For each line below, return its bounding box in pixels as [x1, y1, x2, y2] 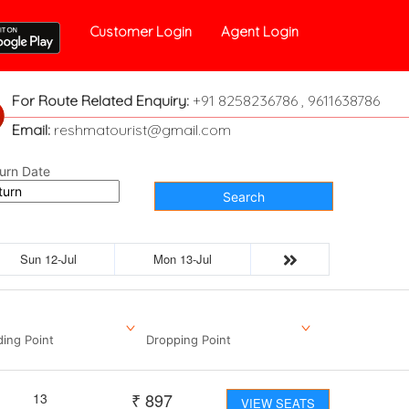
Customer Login [89, 23, 193, 40]
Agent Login [221, 23, 299, 40]
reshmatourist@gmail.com [49, 121, 231, 139]
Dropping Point [146, 332, 231, 347]
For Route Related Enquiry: [11, 91, 189, 110]
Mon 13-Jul [153, 250, 212, 267]
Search [222, 188, 265, 204]
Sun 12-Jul [20, 250, 77, 267]
